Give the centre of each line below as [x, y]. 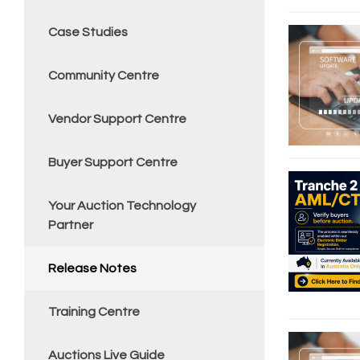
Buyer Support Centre [113, 162]
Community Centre [104, 76]
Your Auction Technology [122, 206]
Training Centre [94, 312]
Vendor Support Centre [117, 119]
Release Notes [92, 268]
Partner [71, 225]
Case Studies [88, 32]
